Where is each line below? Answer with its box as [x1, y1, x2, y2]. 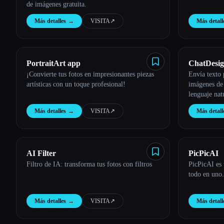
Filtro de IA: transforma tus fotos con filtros [26, 160, 152, 168]
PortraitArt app [26, 59, 80, 67]
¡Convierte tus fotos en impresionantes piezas [26, 70, 154, 78]
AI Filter [26, 149, 56, 157]
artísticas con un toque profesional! [26, 80, 125, 88]
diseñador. [188, 100, 217, 108]
